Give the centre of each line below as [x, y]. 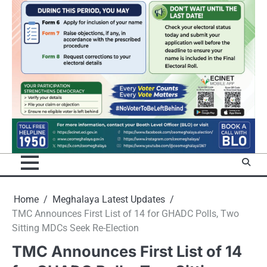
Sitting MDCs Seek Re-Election [75, 228]
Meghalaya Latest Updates [109, 200]
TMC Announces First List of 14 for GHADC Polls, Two [125, 214]
